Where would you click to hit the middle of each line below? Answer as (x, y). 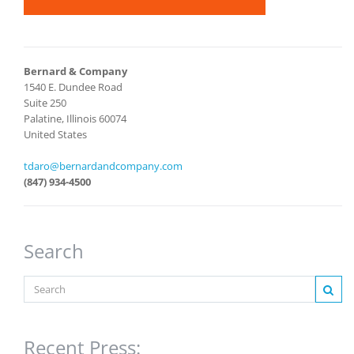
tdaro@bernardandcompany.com (103, 166)
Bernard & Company (75, 72)
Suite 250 (45, 103)
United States (55, 135)
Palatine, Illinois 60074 (75, 119)
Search (54, 251)
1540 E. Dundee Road (73, 87)
